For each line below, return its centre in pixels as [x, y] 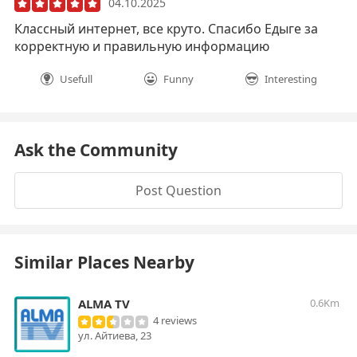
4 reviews [175, 320]
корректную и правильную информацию [142, 47]
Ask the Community [96, 149]
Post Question [178, 190]
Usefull [76, 79]
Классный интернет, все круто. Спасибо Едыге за [166, 29]
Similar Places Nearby [104, 262]
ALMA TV [104, 303]
